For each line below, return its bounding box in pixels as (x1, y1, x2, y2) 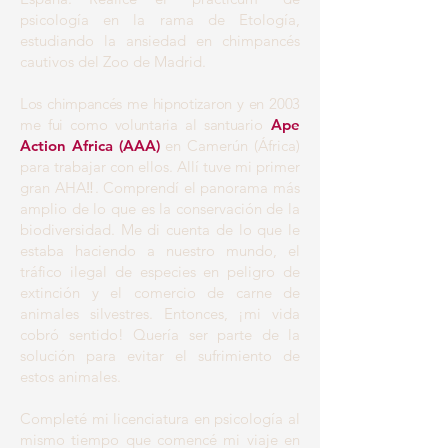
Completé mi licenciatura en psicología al (20, 409, 300, 428)
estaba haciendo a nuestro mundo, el (20, 241, 300, 260)
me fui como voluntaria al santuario (20, 115, 263, 134)
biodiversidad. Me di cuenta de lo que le (20, 220, 300, 239)
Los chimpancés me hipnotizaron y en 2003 (20, 94, 300, 113)
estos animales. (20, 367, 121, 386)
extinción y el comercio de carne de (20, 283, 300, 302)
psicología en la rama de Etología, (20, 10, 300, 29)
